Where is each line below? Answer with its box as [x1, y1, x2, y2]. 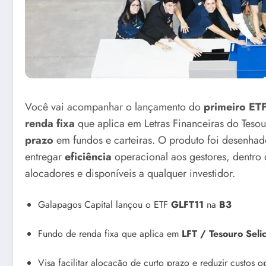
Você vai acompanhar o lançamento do [25, 99, 204, 115]
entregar [25, 149, 65, 165]
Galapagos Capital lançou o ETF [38, 197, 171, 211]
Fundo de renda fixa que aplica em [38, 226, 182, 240]
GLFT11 [171, 197, 204, 211]
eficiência [65, 149, 112, 165]
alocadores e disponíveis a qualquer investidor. [25, 166, 235, 182]
